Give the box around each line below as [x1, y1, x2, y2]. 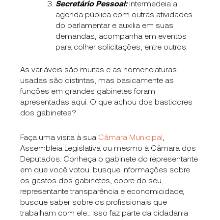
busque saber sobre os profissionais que [20, 196, 167, 206]
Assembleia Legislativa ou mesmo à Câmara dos [20, 142, 196, 152]
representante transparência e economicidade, [20, 186, 185, 195]
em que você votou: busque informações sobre [20, 164, 191, 174]
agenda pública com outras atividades [55, 9, 193, 19]
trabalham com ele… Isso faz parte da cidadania [20, 207, 189, 217]
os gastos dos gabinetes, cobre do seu [20, 175, 162, 185]
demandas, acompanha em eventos [55, 30, 187, 40]
